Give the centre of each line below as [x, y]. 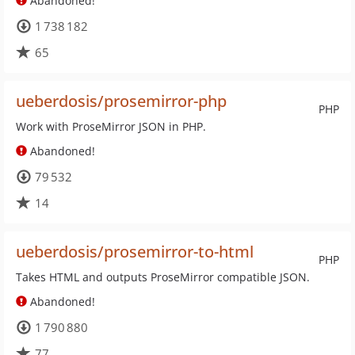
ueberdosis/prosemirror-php [121, 101]
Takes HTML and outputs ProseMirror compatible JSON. [163, 277]
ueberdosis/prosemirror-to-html [135, 252]
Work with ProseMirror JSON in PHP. [111, 126]
